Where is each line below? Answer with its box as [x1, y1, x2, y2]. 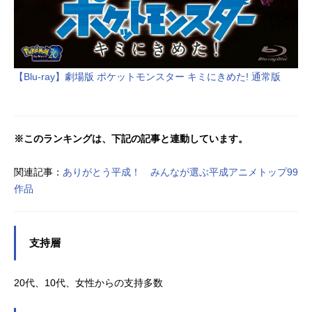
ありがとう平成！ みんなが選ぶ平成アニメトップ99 [63, 166, 298, 178]
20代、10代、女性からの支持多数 [14, 276, 163, 288]
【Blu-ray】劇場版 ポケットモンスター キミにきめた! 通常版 [14, 70, 281, 82]
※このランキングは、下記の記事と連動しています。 [14, 132, 248, 144]
